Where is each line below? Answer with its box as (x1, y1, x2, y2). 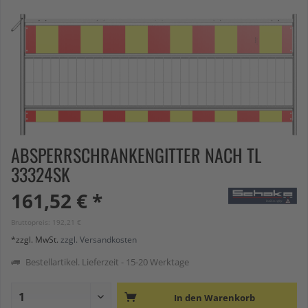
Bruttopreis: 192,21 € (11, 217, 81, 227)
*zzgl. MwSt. (11, 233, 60, 245)
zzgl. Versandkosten (60, 233, 137, 245)
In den (173, 291, 202, 304)
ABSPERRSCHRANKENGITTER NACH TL (11, 141, 261, 168)
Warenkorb (203, 291, 255, 304)
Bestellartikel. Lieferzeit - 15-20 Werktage (23, 255, 189, 268)
